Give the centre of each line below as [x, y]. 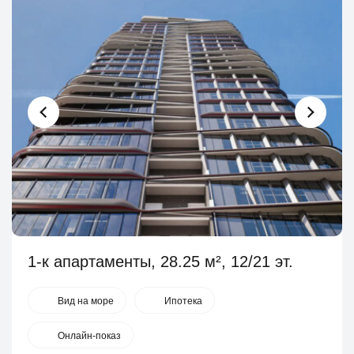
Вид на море [86, 301]
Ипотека [183, 301]
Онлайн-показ [89, 335]
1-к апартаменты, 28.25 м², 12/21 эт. [160, 261]
